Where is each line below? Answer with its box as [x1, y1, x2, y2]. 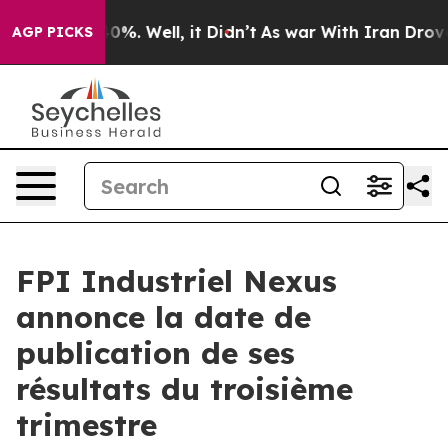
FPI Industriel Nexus [16, 262, 337, 300]
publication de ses [16, 334, 295, 372]
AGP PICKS [12, 23, 93, 41]
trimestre [16, 406, 157, 444]
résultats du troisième [16, 370, 353, 408]
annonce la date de [16, 298, 311, 336]
